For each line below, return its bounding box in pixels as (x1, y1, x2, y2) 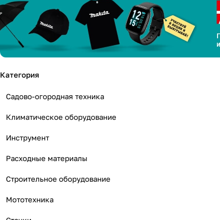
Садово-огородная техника (6, 92, 104, 101)
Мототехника (6, 195, 54, 204)
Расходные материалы (6, 154, 87, 163)
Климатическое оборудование (6, 112, 116, 121)
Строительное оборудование (6, 174, 110, 183)
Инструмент (6, 133, 49, 142)
